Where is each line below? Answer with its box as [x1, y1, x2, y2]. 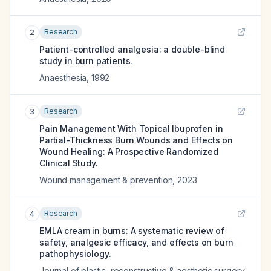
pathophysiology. [39, 249, 111, 259]
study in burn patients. [39, 56, 133, 66]
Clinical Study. [39, 158, 98, 168]
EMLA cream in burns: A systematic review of [39, 226, 225, 236]
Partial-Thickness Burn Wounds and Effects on [39, 135, 233, 145]
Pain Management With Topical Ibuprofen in [39, 123, 223, 134]
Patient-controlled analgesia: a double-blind [39, 44, 225, 54]
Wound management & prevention [39, 175, 173, 185]
